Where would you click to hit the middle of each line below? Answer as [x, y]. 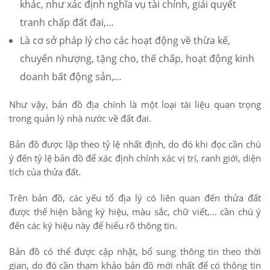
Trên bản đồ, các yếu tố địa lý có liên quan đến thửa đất [135, 198]
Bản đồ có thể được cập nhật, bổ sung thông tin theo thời [135, 252]
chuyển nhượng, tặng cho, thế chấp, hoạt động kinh [137, 59]
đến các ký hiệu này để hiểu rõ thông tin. [93, 226]
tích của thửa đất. [45, 172]
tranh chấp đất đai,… [67, 23]
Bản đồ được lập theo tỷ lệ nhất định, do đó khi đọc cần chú [135, 144]
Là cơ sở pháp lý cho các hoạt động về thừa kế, [125, 41]
